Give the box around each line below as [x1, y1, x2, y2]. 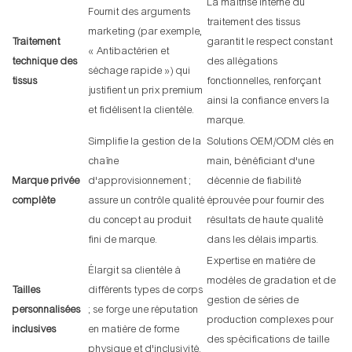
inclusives [13, 323, 57, 336]
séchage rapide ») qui [89, 64, 191, 78]
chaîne [89, 155, 119, 168]
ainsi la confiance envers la [207, 94, 330, 108]
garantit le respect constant [207, 35, 333, 49]
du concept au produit [89, 214, 192, 227]
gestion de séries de [207, 294, 299, 307]
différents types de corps [89, 284, 203, 297]
